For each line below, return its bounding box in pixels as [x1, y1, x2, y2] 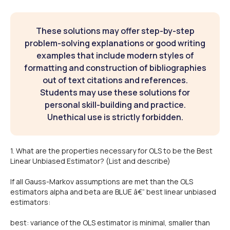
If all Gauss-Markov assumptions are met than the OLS [10, 176, 193, 186]
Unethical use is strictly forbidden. [47, 111, 183, 123]
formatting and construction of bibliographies [24, 62, 206, 73]
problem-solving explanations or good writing [25, 37, 205, 49]
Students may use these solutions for [40, 86, 190, 98]
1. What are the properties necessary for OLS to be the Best [10, 145, 213, 156]
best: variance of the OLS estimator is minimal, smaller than [10, 217, 210, 227]
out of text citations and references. [42, 74, 188, 86]
